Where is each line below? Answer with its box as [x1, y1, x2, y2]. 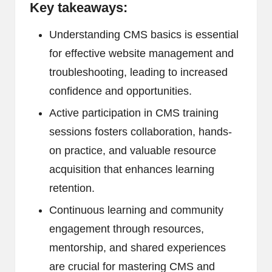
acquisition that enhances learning [49, 163, 214, 176]
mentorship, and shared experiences [49, 242, 226, 254]
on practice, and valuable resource [49, 144, 216, 157]
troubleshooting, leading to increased [49, 66, 228, 79]
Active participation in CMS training [49, 107, 219, 120]
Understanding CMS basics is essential [49, 29, 239, 41]
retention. [49, 182, 95, 195]
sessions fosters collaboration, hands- [49, 126, 232, 138]
